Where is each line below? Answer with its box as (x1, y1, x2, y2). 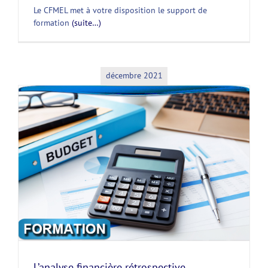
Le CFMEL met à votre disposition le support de (33, 4, 207, 16)
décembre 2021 (105, 70, 163, 81)
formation (33, 17, 72, 28)
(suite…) (72, 17, 101, 28)
